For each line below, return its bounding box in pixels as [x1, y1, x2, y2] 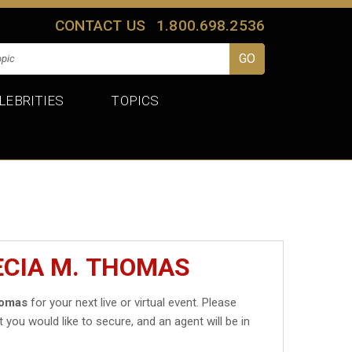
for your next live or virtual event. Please [27, 295, 237, 310]
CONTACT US [54, 16, 146, 35]
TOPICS [111, 92, 159, 108]
